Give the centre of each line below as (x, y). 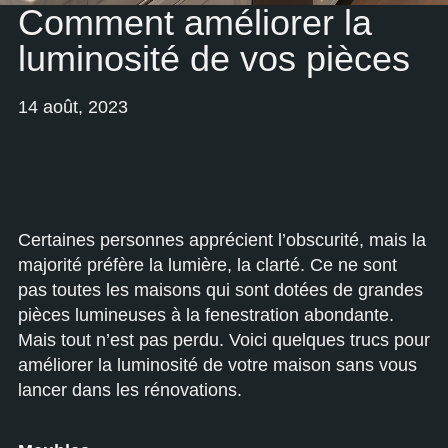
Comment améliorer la (195, 22)
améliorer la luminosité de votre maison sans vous (217, 365)
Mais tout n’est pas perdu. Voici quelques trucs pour (224, 340)
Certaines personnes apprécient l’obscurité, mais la (222, 240)
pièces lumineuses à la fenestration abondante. (206, 315)
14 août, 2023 (73, 107)
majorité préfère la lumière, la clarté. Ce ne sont (207, 265)
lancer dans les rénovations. (130, 390)
